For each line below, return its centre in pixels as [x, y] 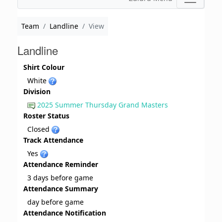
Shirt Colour [44, 67]
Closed [39, 129]
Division [37, 92]
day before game [55, 202]
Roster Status [46, 116]
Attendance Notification [65, 213]
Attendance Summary [61, 189]
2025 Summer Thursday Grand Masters [103, 105]
